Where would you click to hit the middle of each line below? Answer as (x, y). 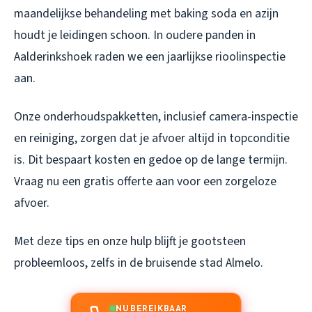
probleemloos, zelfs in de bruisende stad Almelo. (139, 263)
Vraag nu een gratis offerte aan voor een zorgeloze (145, 181)
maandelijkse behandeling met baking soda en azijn (146, 13)
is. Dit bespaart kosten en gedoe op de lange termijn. (151, 159)
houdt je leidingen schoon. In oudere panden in (135, 35)
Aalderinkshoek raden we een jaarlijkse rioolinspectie (150, 56)
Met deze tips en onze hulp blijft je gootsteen (130, 241)
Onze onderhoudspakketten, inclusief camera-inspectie (156, 116)
